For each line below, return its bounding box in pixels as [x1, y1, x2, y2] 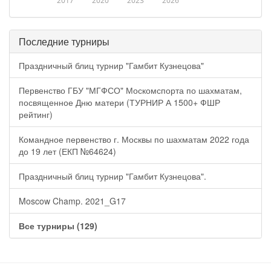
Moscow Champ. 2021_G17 [19, 195, 126, 207]
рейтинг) [19, 108, 53, 120]
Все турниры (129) [19, 220, 97, 232]
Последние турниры [19, 34, 109, 48]
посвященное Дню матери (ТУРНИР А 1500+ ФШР [19, 96, 220, 108]
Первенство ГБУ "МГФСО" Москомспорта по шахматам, [19, 84, 242, 96]
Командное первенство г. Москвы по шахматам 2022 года [19, 133, 249, 145]
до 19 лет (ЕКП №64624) [19, 145, 116, 157]
